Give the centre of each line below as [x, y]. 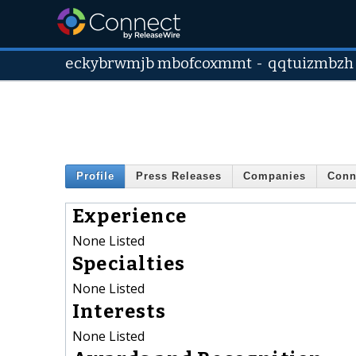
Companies [275, 176]
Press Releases [179, 176]
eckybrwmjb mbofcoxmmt [159, 64]
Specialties [129, 263]
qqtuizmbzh [311, 64]
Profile [95, 176]
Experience [130, 216]
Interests [119, 311]
